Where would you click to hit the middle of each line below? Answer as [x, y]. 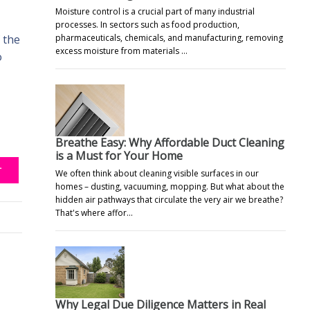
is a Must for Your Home [119, 155]
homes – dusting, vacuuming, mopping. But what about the [170, 186]
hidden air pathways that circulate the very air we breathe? [169, 199]
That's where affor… [94, 212]
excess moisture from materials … [121, 51]
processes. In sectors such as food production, [147, 24]
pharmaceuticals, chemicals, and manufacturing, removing [169, 37]
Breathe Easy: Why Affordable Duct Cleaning [170, 142]
